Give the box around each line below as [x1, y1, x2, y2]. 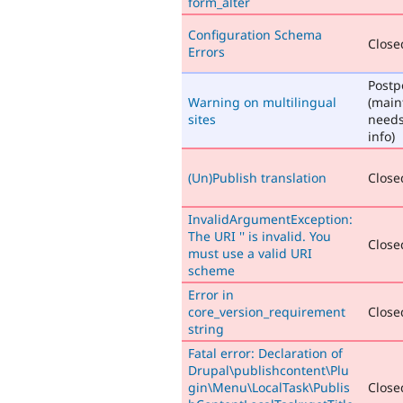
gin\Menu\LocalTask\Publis [188, 378, 350, 396]
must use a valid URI [188, 244, 312, 262]
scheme [188, 261, 235, 279]
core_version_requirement [188, 302, 345, 320]
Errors [188, 42, 225, 60]
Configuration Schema [188, 25, 322, 43]
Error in [188, 285, 234, 303]
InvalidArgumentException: [188, 210, 353, 228]
